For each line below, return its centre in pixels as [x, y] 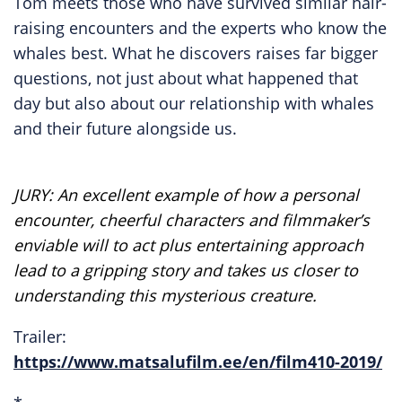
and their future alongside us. [125, 128]
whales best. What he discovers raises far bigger [196, 53]
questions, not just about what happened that [186, 78]
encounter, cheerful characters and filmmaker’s [192, 220]
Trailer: [40, 336]
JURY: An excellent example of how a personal [186, 195]
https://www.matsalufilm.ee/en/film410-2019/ [198, 362]
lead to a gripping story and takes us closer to [186, 270]
